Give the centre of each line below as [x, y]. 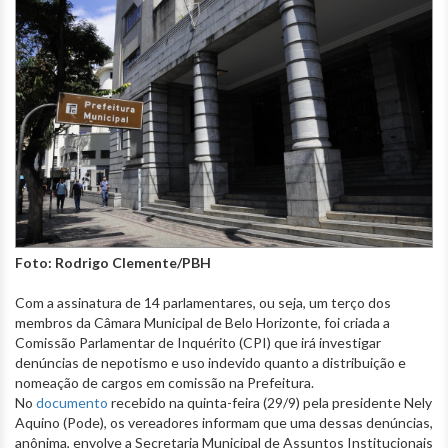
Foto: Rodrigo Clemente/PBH [113, 262]
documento [72, 402]
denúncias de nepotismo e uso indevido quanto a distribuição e [210, 362]
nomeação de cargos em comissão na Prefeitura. [164, 382]
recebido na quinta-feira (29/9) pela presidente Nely [270, 402]
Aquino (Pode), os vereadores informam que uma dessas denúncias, [224, 422]
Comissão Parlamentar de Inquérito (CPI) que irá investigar [198, 342]
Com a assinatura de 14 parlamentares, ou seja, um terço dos [203, 302]
